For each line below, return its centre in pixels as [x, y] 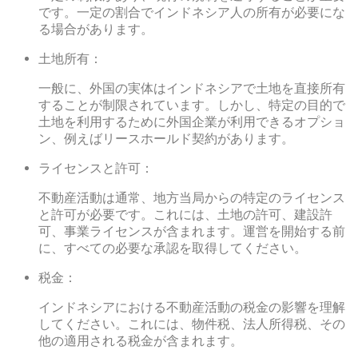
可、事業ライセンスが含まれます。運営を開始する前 [192, 232]
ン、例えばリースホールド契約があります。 [166, 139]
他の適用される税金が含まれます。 [141, 341]
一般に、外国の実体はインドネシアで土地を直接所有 [192, 89]
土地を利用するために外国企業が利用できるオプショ [192, 122]
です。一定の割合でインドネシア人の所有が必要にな [192, 13]
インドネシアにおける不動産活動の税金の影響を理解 [192, 308]
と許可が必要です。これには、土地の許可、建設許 [185, 215]
